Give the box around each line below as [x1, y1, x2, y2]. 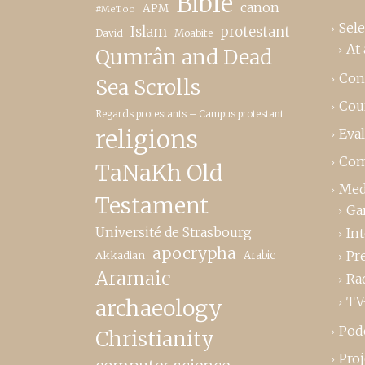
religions [95, 124, 198, 155]
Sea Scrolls [95, 73, 200, 100]
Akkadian [95, 248, 145, 262]
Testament [95, 191, 209, 219]
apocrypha [152, 243, 236, 263]
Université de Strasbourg [95, 223, 252, 240]
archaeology [95, 294, 222, 322]
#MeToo [95, 2, 135, 15]
